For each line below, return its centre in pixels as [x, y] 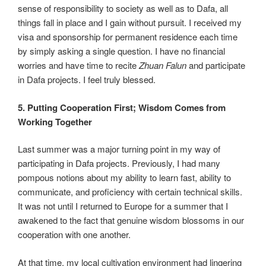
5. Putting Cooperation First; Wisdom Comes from [122, 107]
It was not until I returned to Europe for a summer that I [123, 206]
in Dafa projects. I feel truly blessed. [87, 80]
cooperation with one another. [74, 235]
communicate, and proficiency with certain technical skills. [130, 192]
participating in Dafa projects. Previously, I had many [119, 163]
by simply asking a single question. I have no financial [121, 51]
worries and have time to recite [78, 65]
